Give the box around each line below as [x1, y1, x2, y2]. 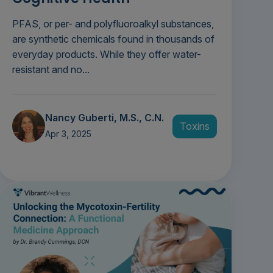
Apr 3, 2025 [44, 129, 91, 140]
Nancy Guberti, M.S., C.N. [44, 112, 164, 124]
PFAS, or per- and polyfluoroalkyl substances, [12, 18, 214, 30]
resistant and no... [12, 63, 90, 76]
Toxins [179, 119, 210, 132]
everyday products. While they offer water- [12, 48, 201, 61]
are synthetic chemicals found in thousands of [12, 33, 214, 46]
